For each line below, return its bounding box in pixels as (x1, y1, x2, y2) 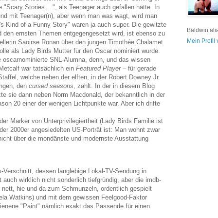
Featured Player (76, 65, 121, 73)
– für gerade (121, 65, 156, 73)
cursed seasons (29, 82, 73, 90)
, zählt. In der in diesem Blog (73, 82, 155, 90)
